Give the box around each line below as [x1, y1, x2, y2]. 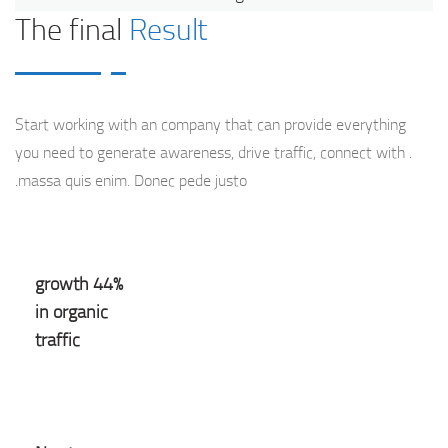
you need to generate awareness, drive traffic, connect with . [15, 137, 412, 167]
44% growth [35, 266, 89, 300]
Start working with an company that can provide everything [15, 109, 406, 139]
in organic [35, 294, 108, 328]
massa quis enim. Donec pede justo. [18, 165, 247, 195]
